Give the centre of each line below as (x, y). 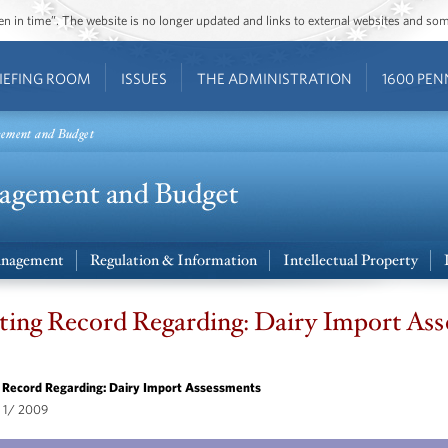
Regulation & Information (173, 260)
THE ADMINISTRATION (274, 78)
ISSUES (143, 78)
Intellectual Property (350, 260)
